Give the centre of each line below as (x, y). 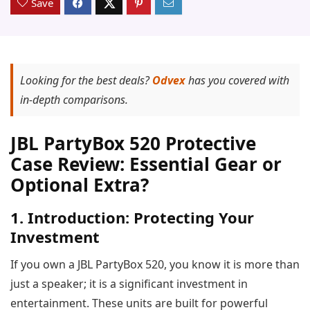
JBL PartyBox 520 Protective (133, 144)
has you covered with (237, 81)
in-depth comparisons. (74, 100)
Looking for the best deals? (86, 81)
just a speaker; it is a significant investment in (129, 284)
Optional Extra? (80, 185)
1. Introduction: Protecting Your (132, 218)
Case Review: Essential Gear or (146, 164)
